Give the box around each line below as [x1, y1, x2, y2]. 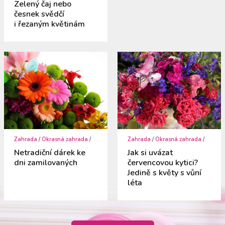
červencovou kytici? [128, 157, 198, 169]
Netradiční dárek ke [14, 147, 86, 159]
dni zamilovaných [14, 157, 78, 169]
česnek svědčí [14, 8, 65, 20]
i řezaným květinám [14, 18, 85, 30]
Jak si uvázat [128, 147, 173, 159]
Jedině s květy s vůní [128, 167, 201, 179]
